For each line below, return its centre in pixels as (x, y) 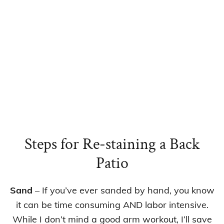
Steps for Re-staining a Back (112, 144)
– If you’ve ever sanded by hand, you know (123, 190)
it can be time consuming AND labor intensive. (112, 204)
